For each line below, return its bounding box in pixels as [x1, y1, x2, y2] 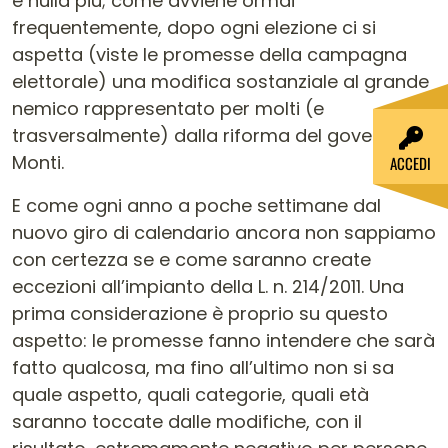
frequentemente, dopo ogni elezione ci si [12, 15, 376, 40]
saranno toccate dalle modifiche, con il [12, 409, 362, 434]
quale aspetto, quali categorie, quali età [12, 382, 369, 407]
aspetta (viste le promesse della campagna [12, 42, 407, 67]
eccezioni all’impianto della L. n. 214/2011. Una [12, 274, 404, 299]
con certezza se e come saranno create [12, 247, 371, 272]
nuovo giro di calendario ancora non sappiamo [12, 220, 436, 245]
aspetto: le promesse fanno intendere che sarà [12, 328, 435, 353]
